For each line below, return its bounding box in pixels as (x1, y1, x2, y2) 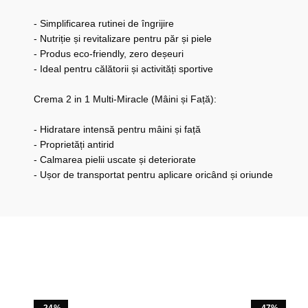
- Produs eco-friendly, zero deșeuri (33, 48, 184, 60)
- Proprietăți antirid (33, 139, 114, 151)
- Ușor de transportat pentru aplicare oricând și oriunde (33, 169, 273, 181)
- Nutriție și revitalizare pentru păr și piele (33, 33, 212, 45)
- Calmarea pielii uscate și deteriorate (33, 154, 196, 166)
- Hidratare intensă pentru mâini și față (33, 124, 201, 135)
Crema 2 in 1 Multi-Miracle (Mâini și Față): (33, 93, 217, 105)
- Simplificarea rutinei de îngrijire (33, 18, 174, 30)
